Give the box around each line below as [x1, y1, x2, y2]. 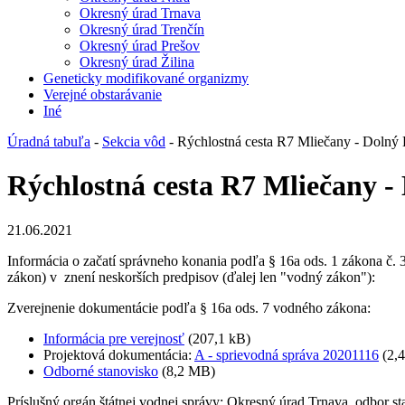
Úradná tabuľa [7, 134, 90, 149]
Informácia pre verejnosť [43, 330, 184, 346]
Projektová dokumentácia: [43, 346, 194, 363]
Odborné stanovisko [43, 363, 158, 379]
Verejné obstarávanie [43, 87, 162, 102]
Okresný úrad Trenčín [80, 22, 204, 37]
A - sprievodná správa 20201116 [194, 346, 379, 363]
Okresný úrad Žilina [80, 54, 194, 70]
